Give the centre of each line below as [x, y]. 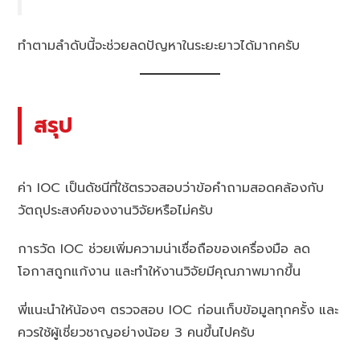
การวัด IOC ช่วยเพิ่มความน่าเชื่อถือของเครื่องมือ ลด [164, 249]
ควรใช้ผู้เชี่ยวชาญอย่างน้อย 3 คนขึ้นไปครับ [137, 332]
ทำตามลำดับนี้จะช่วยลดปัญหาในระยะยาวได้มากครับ [159, 46]
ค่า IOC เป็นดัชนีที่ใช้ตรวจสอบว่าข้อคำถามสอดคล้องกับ [171, 188]
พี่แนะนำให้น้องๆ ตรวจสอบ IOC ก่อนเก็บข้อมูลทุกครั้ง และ [178, 310]
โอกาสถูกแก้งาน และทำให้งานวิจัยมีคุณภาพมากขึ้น [160, 271]
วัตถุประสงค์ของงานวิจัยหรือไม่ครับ [116, 210]
